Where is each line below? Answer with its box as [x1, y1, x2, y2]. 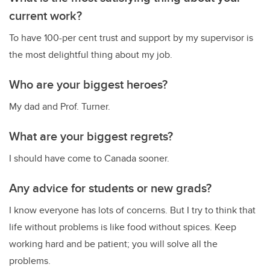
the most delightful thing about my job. [9, 48, 172, 62]
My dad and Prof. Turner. [9, 99, 110, 114]
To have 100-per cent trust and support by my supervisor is [9, 31, 253, 45]
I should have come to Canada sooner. [9, 151, 169, 166]
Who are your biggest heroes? [9, 75, 168, 93]
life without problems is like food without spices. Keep [9, 220, 236, 234]
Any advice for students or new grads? [9, 179, 212, 197]
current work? [9, 7, 82, 25]
